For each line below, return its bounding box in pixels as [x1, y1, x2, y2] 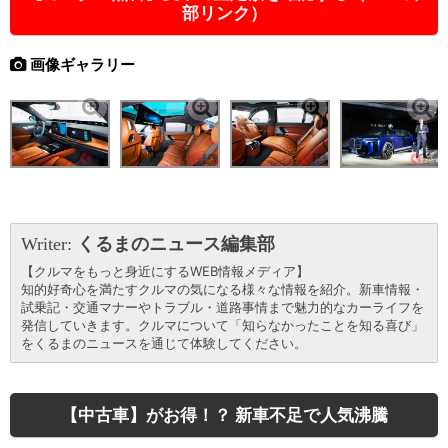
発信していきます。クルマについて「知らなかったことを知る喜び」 [21, 316, 424, 333]
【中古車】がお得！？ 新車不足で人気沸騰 [60, 404, 388, 425]
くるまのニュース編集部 [77, 233, 275, 254]
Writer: [21, 233, 77, 254]
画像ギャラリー [26, 54, 135, 74]
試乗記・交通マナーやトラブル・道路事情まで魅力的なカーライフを [21, 298, 424, 315]
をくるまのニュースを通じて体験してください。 [21, 334, 307, 351]
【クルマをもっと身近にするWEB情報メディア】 [21, 262, 309, 279]
